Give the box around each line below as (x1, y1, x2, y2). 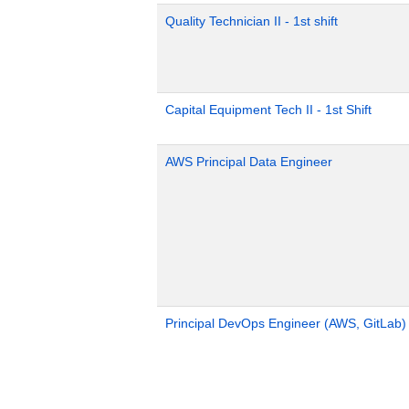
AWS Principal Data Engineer (165, 154, 332, 169)
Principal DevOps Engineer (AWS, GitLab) (165, 316, 406, 330)
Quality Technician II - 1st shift (165, 14, 338, 28)
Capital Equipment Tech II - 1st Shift (165, 102, 372, 117)
